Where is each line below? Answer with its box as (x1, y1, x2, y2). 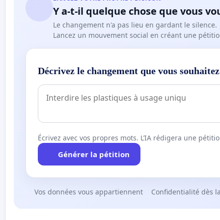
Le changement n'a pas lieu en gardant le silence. (53, 20, 217, 30)
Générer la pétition (57, 149, 130, 160)
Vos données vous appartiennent (34, 187, 143, 197)
